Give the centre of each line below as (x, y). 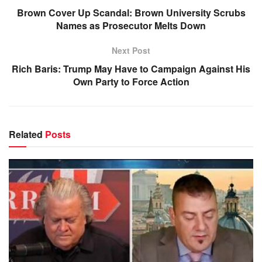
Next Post (131, 50)
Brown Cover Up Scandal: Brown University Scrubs (131, 12)
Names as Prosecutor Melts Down (131, 25)
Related (26, 134)
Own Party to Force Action (131, 81)
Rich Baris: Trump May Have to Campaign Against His (131, 68)
